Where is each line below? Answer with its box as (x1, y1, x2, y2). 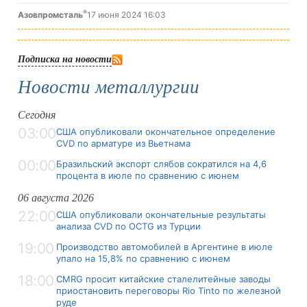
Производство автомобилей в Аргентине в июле (56, 241, 273, 252)
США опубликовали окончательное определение (56, 125, 275, 137)
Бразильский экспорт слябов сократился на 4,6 (56, 158, 267, 169)
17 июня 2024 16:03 (87, 9, 166, 20)
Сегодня (18, 108, 56, 121)
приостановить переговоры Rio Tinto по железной (56, 284, 281, 296)
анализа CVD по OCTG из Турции (56, 220, 201, 232)
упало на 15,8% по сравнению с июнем (56, 252, 230, 264)
